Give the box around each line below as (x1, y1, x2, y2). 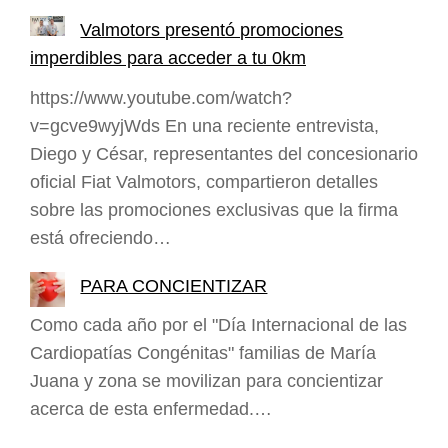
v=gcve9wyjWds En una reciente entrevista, (30, 115, 379, 136)
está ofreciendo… (30, 227, 171, 248)
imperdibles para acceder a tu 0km (30, 47, 306, 68)
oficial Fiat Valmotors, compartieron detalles (30, 171, 378, 192)
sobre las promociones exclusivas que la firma (30, 199, 398, 220)
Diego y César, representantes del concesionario (30, 143, 418, 164)
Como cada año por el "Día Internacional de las (30, 315, 407, 336)
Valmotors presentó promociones (80, 19, 344, 40)
